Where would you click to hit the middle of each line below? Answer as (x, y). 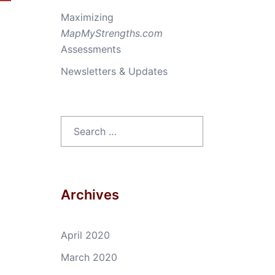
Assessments (91, 49)
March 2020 (89, 257)
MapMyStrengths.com (111, 33)
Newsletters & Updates (114, 71)
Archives (90, 195)
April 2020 (85, 235)
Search (76, 123)
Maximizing (87, 17)
